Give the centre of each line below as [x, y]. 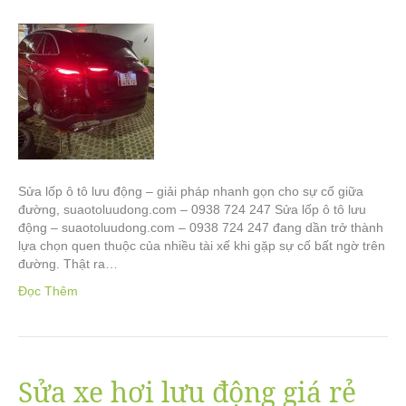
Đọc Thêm [48, 291]
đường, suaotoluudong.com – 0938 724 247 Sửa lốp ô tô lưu [192, 209]
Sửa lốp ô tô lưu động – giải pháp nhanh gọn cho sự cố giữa [191, 191]
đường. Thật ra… [68, 264]
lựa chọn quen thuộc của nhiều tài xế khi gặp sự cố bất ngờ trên [202, 246]
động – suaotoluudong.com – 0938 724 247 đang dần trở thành [201, 227]
